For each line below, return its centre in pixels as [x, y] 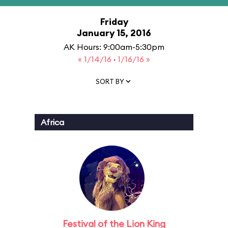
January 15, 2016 [114, 33]
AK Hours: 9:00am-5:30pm [114, 47]
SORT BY [110, 81]
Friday [114, 22]
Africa [52, 122]
